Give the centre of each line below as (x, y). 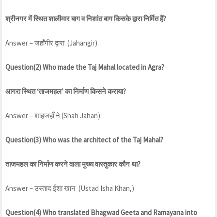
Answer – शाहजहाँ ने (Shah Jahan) (53, 116)
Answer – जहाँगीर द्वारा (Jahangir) (51, 43)
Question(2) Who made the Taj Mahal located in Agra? (85, 67)
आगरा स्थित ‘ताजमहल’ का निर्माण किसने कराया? (66, 92)
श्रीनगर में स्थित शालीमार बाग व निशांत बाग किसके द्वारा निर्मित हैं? (86, 19)
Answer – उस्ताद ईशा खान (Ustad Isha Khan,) (70, 188)
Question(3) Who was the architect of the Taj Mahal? (84, 140)
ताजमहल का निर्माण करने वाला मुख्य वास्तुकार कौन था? (73, 164)
